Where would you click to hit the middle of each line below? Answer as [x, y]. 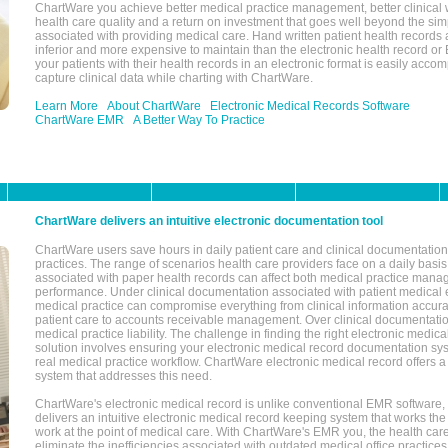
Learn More [66, 106]
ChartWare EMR [79, 120]
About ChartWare [154, 106]
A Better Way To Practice [199, 120]
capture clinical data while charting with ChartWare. [174, 78]
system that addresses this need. [123, 376]
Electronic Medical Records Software [310, 106]
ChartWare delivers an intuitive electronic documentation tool [209, 221]
